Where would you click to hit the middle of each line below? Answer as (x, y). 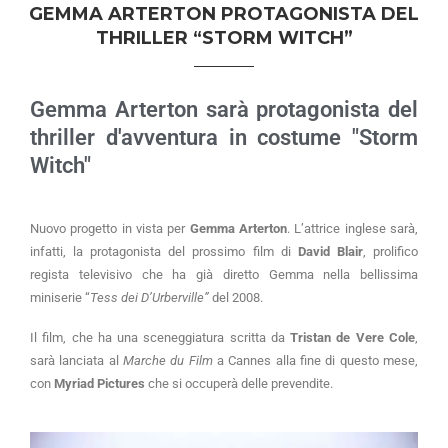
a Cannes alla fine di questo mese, (315, 361)
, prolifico (390, 252)
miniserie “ (60, 298)
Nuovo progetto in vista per (110, 229)
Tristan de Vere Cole (353, 338)
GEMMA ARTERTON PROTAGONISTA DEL (224, 14)
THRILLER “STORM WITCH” (224, 38)
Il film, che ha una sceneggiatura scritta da (160, 338)
